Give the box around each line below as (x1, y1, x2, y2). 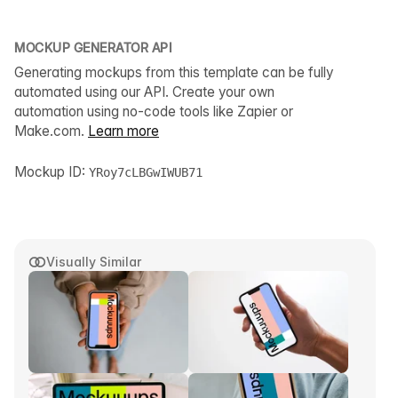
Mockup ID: (14, 163, 89, 181)
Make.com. (14, 123, 88, 140)
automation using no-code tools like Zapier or (14, 103, 293, 121)
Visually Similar (46, 254, 141, 270)
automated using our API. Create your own (14, 84, 275, 101)
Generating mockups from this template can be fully (14, 64, 333, 82)
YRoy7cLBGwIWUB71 (89, 165, 203, 180)
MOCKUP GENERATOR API (14, 40, 171, 56)
